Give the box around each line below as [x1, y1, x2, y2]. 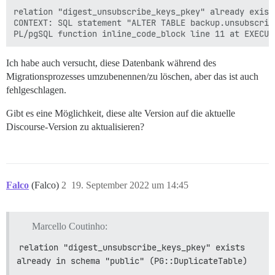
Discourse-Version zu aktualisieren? [6, 122, 144, 132]
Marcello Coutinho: [31, 220, 107, 231]
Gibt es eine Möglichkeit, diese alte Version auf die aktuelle [6, 108, 235, 118]
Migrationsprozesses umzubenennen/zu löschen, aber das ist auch [6, 71, 258, 82]
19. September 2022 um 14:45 [71, 180, 188, 190]
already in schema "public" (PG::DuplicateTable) [17, 255, 247, 266]
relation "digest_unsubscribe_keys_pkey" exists [19, 241, 245, 253]
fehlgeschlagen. [6, 85, 66, 95]
